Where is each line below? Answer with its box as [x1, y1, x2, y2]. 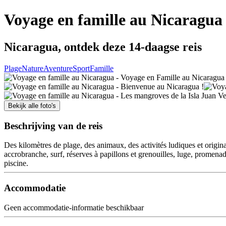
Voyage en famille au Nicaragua [4, 11, 222, 29]
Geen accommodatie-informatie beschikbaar [4, 203, 144, 212]
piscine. [4, 159, 28, 168]
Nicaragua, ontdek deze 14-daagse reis [4, 40, 202, 53]
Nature [22, 64, 43, 73]
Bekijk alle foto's [8, 101, 56, 109]
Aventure [43, 64, 73, 73]
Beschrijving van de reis [4, 120, 102, 131]
